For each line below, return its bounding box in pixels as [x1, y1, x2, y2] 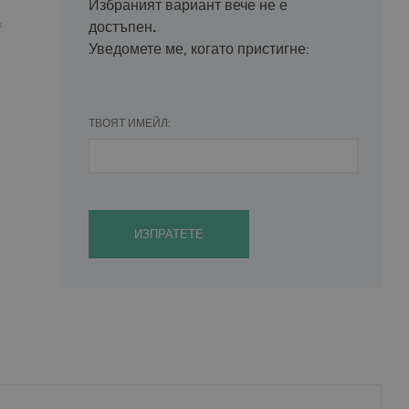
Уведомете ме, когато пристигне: [88, 39, 309, 58]
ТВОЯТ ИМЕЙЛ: [88, 116, 171, 130]
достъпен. [88, 16, 156, 37]
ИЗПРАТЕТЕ [133, 226, 204, 241]
